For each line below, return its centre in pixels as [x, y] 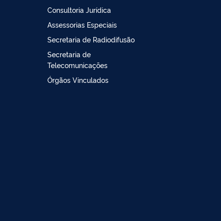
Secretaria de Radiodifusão [91, 39]
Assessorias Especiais [82, 24]
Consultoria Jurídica [79, 9]
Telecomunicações [77, 65]
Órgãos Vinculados [78, 79]
